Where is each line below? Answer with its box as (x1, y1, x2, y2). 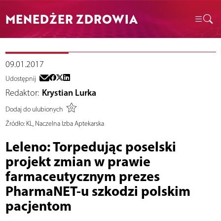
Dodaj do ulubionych (5, 105, 63, 113)
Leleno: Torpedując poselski (5, 138, 176, 155)
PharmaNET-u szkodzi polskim (5, 182, 190, 200)
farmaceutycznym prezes (5, 167, 160, 185)
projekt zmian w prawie (5, 152, 150, 170)
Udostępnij (5, 74, 36, 83)
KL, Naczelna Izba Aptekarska (24, 119, 104, 128)
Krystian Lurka (42, 87, 96, 99)
